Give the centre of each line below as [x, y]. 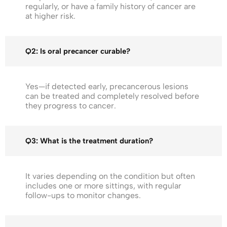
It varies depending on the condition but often [110, 176]
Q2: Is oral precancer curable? [78, 51]
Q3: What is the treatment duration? [89, 141]
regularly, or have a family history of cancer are [110, 6]
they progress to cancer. [71, 105]
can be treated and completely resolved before [112, 96]
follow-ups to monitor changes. [83, 195]
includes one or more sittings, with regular [103, 185]
